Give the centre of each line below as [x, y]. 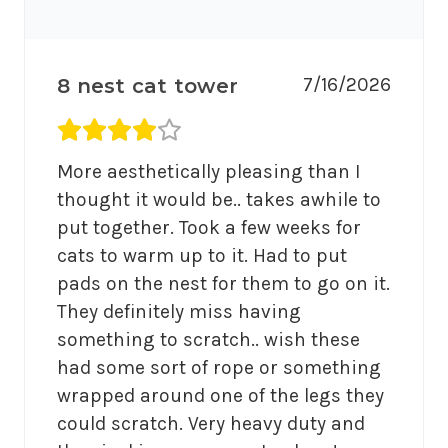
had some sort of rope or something [219, 368]
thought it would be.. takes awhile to [219, 200]
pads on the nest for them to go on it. [223, 284]
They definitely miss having [179, 312]
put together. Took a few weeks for [209, 228]
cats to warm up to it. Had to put [202, 256]
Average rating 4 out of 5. [170, 131]
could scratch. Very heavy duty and [211, 424]
